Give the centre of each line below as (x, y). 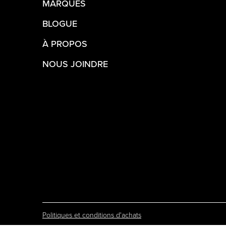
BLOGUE (60, 24)
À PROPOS (65, 44)
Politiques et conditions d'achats (92, 214)
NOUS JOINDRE (75, 64)
